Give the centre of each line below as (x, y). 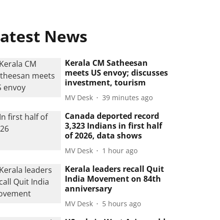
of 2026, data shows (104, 136)
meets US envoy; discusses (117, 73)
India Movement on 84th (113, 179)
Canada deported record (112, 116)
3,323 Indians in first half (114, 126)
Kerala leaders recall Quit (115, 169)
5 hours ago (122, 203)
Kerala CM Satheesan (107, 63)
